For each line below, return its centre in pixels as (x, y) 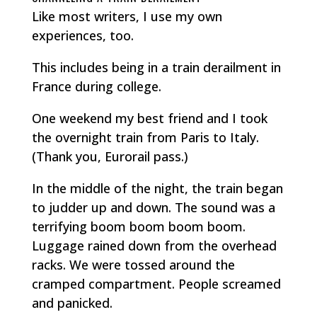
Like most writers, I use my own (127, 16)
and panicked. (72, 302)
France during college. (96, 86)
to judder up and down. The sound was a (153, 207)
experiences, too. (82, 35)
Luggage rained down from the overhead (154, 245)
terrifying (61, 226)
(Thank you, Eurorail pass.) (110, 156)
